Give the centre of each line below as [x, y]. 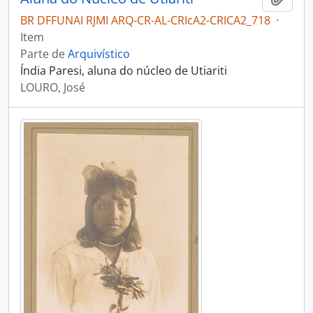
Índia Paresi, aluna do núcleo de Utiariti [124, 71]
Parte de [44, 54]
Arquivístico [99, 54]
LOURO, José [53, 87]
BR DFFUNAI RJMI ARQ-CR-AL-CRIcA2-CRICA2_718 [145, 20]
